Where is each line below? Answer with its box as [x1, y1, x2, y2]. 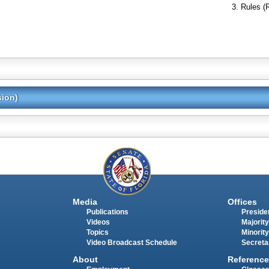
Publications [86, 208, 128, 216]
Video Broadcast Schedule [86, 238, 177, 246]
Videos [86, 218, 110, 226]
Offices [227, 196, 257, 207]
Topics [86, 228, 109, 236]
